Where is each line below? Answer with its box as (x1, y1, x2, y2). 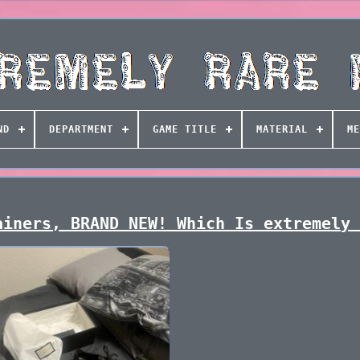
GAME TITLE (152, 124, 217, 135)
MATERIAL (256, 124, 308, 135)
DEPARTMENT (48, 124, 113, 135)
